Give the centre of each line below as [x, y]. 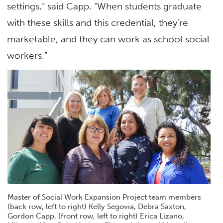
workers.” [29, 55]
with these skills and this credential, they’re [98, 22]
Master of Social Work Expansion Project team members [104, 197]
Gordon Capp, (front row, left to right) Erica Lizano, [96, 216]
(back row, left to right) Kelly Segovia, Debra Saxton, [97, 207]
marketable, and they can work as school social [109, 39]
